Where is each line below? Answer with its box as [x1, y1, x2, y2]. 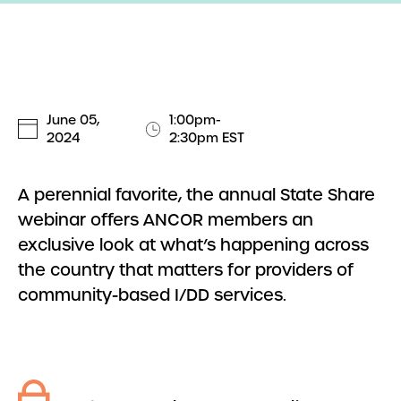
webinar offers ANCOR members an [18, 209, 313, 230]
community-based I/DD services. [18, 285, 286, 305]
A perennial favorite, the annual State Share [18, 184, 375, 205]
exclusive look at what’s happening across [18, 235, 369, 255]
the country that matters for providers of [18, 260, 354, 280]
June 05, [46, 112, 99, 128]
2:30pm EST [169, 130, 245, 146]
